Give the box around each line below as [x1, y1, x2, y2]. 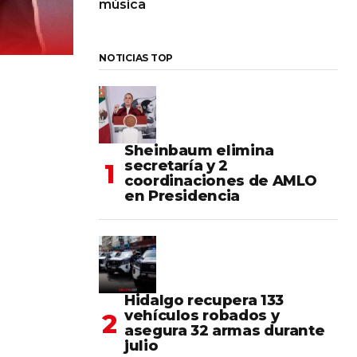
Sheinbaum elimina [124, 142, 274, 160]
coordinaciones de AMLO [124, 172, 318, 190]
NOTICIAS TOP [99, 52, 174, 65]
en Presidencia [124, 187, 240, 206]
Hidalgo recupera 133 [124, 292, 284, 310]
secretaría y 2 [124, 157, 228, 175]
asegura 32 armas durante [124, 322, 325, 340]
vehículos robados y [124, 307, 280, 325]
